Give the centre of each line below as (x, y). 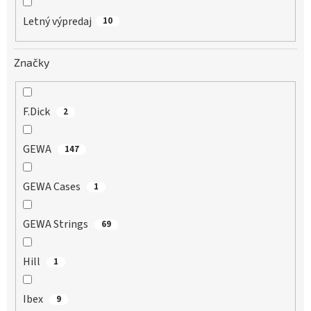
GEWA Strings (57, 225)
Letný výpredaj (57, 21)
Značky (32, 62)
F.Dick (37, 112)
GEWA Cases (53, 187)
